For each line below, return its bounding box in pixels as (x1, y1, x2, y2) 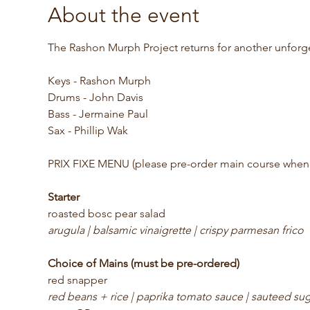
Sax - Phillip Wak (47, 123, 128, 137)
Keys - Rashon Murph (47, 73, 151, 87)
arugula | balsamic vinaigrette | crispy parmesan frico (47, 223, 304, 237)
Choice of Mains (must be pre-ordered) (47, 256, 239, 270)
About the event (47, 2, 199, 28)
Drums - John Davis (47, 90, 143, 104)
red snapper (47, 273, 107, 286)
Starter (47, 190, 80, 203)
